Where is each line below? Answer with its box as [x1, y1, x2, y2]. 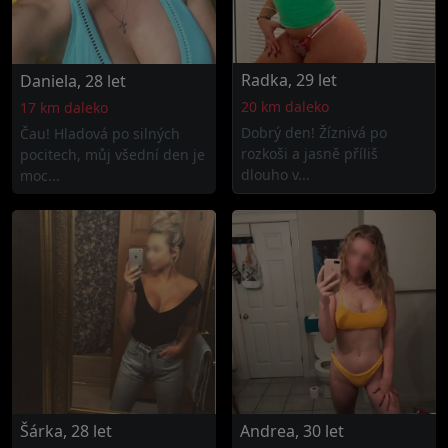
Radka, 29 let [241, 69, 337, 91]
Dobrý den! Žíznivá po [241, 123, 387, 142]
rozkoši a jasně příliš [241, 144, 378, 163]
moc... [20, 166, 60, 185]
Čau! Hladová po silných [20, 124, 180, 143]
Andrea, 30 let [240, 420, 344, 442]
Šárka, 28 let [20, 420, 112, 442]
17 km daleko [20, 98, 108, 117]
